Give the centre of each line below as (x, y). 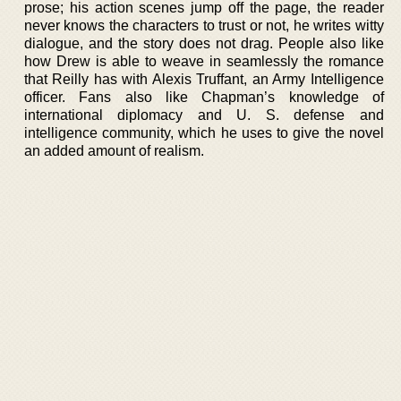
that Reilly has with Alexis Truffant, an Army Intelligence (204, 79)
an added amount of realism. (114, 151)
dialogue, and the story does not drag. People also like (204, 43)
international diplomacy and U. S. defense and (204, 115)
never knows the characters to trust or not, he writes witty (204, 26)
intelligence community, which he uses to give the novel (204, 133)
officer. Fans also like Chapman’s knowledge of (204, 97)
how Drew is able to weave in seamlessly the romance (204, 61)
